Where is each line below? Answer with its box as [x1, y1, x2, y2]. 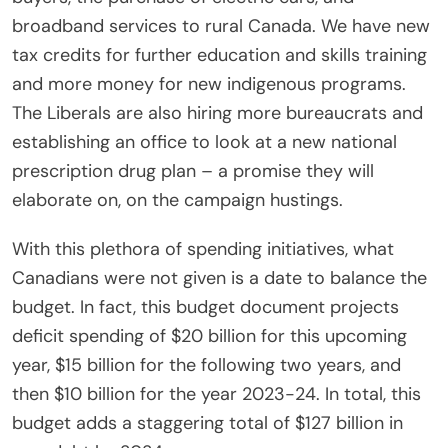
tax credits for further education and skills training [12, 42, 427, 67]
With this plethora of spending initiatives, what [12, 236, 394, 261]
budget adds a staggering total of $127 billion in [12, 410, 403, 435]
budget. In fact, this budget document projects [12, 294, 399, 319]
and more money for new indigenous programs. [12, 71, 406, 96]
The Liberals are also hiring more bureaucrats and [12, 100, 423, 125]
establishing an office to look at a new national [12, 129, 397, 154]
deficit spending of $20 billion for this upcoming [12, 323, 407, 348]
